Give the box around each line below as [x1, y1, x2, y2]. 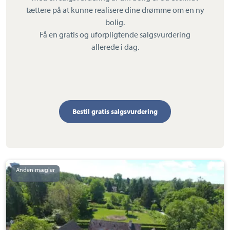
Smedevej [7, 171, 41, 182]
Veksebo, [7, 192, 37, 203]
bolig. [105, 17, 125, 28]
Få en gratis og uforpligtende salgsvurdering [40, 29, 190, 40]
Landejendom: [7, 161, 57, 172]
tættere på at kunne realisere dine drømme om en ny [26, 5, 204, 15]
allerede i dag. [91, 42, 139, 52]
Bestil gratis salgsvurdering [72, 107, 158, 117]
